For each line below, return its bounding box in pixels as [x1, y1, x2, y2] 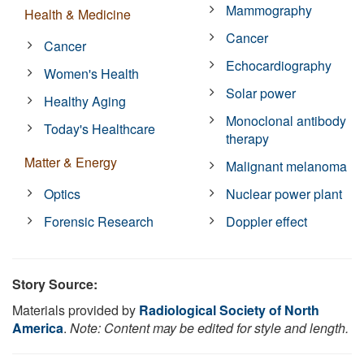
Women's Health [44, 63, 140, 83]
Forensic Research [44, 211, 154, 231]
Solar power [226, 83, 297, 102]
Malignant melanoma [226, 156, 348, 175]
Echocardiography [226, 55, 332, 75]
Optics [44, 184, 81, 203]
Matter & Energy [24, 152, 117, 171]
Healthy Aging [44, 91, 127, 110]
